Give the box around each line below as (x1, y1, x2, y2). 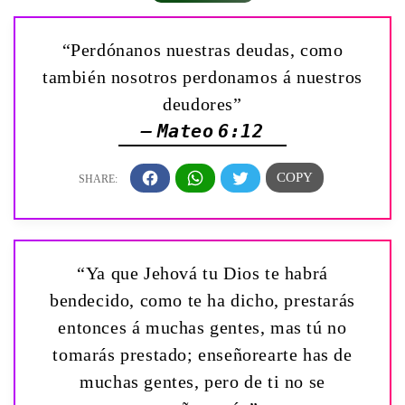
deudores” (163, 94, 242, 115)
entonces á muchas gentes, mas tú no (58, 317, 347, 337)
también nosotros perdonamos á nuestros (42, 67, 363, 88)
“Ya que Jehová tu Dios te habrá (77, 263, 328, 283)
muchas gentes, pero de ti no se (80, 372, 325, 391)
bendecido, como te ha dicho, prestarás (50, 290, 355, 310)
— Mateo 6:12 (141, 120, 264, 143)
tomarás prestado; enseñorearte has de (52, 344, 353, 364)
